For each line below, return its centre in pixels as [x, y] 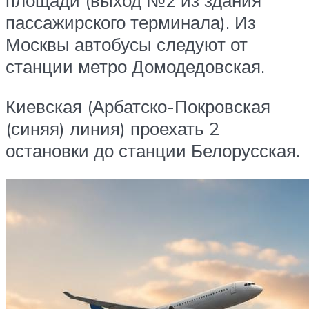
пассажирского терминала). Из [131, 22]
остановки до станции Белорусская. [153, 150]
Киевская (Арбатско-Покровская [138, 106]
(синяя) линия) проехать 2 [112, 128]
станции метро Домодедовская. [135, 66]
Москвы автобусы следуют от [127, 44]
